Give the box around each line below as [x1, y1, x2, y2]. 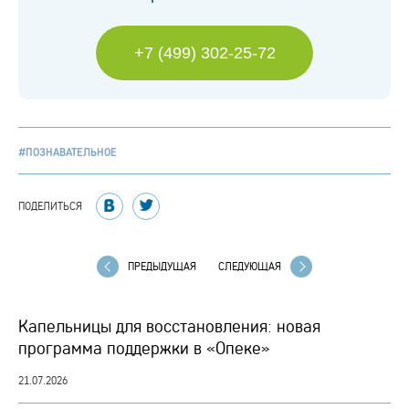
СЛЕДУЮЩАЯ [218, 259, 281, 273]
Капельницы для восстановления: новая [18, 315, 320, 337]
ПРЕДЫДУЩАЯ [128, 259, 196, 273]
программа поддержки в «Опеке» [18, 337, 270, 359]
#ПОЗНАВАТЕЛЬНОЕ [18, 145, 117, 159]
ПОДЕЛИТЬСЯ [18, 199, 82, 213]
